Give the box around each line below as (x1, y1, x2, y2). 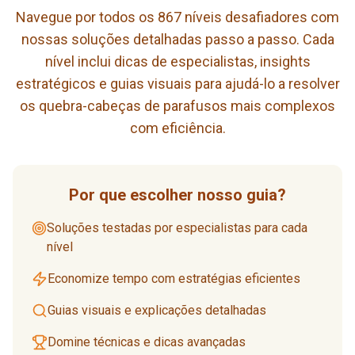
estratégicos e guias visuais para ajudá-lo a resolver (15, 74, 340, 92)
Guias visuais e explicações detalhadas (48, 302, 266, 318)
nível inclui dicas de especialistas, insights (44, 52, 311, 70)
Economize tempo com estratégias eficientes (48, 270, 300, 286)
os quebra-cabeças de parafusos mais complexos (20, 97, 335, 114)
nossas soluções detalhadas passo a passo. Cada (21, 30, 334, 48)
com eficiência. (129, 119, 226, 136)
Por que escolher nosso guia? (69, 185, 286, 204)
